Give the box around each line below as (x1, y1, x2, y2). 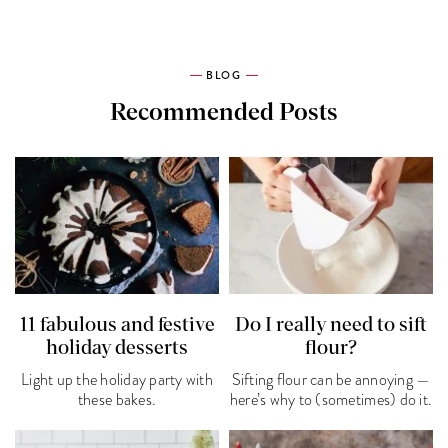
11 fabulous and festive (19, 315, 215, 336)
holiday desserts (46, 338, 188, 359)
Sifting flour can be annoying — (231, 369, 431, 392)
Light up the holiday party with (21, 369, 213, 392)
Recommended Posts (110, 100, 338, 125)
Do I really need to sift (234, 315, 427, 336)
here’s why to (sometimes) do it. (229, 389, 433, 412)
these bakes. (77, 389, 157, 412)
